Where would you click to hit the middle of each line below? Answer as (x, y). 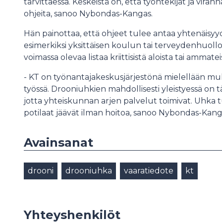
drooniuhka (89, 170)
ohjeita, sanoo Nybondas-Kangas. (89, 13)
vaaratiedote (149, 170)
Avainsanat (58, 142)
